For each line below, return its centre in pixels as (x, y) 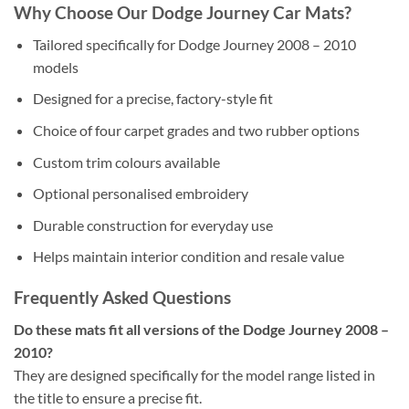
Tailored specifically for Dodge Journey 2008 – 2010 (194, 44)
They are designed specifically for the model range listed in (194, 374)
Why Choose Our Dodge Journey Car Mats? (183, 13)
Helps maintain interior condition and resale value (188, 257)
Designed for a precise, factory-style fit (152, 99)
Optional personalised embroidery (140, 194)
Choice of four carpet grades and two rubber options (196, 131)
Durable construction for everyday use (152, 225)
